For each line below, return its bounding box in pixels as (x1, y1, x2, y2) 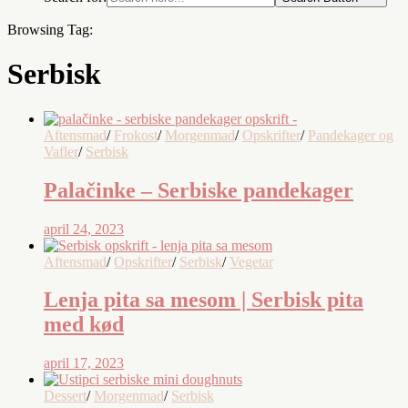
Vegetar (229, 253, 273, 270)
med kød (44, 312, 124, 337)
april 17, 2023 (44, 355, 124, 372)
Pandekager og (308, 127, 393, 143)
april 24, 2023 (44, 220, 124, 237)
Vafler (44, 143, 78, 159)
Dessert (44, 388, 87, 404)
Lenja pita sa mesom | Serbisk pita (44, 288, 363, 312)
